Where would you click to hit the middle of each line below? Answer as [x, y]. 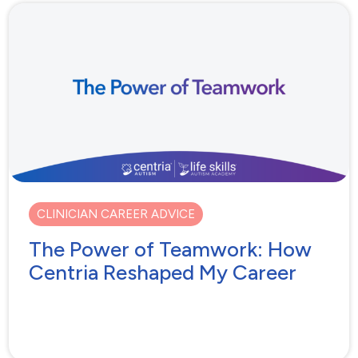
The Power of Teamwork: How [171, 250]
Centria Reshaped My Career [163, 273]
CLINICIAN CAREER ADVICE [116, 215]
